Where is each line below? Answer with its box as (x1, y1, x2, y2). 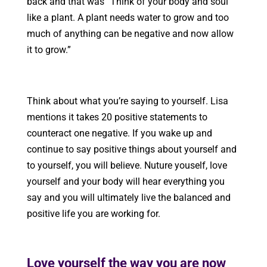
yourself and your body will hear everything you (26, 175, 225, 187)
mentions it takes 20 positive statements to (26, 111, 207, 123)
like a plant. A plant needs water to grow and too (26, 11, 229, 23)
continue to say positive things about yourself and (26, 143, 237, 155)
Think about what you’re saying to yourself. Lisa (26, 95, 228, 107)
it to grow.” (26, 44, 71, 55)
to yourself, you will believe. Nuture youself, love (26, 159, 227, 171)
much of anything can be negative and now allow (26, 27, 234, 39)
